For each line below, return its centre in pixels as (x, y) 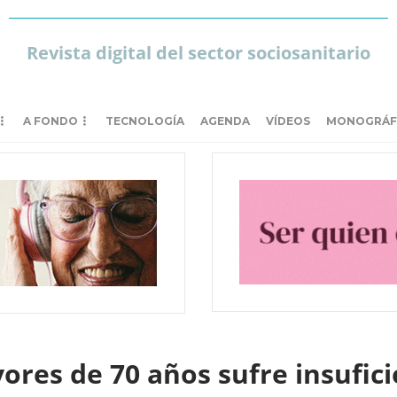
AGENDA (225, 121)
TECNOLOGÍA (145, 121)
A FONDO (51, 121)
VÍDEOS (288, 121)
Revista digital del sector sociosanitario (198, 53)
